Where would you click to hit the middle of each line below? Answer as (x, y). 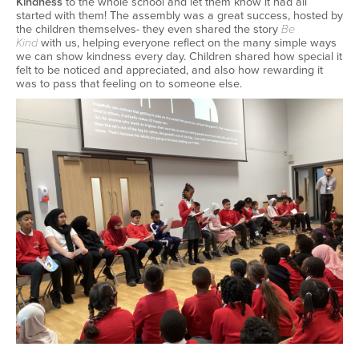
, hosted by (315, 15)
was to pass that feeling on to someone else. (131, 83)
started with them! (61, 15)
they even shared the (196, 29)
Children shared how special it (266, 56)
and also (213, 70)
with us (59, 42)
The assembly (145, 15)
